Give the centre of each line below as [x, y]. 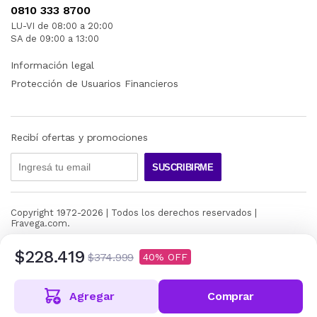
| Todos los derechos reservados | [180, 213]
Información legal [52, 65]
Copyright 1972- [46, 213]
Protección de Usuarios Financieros [94, 84]
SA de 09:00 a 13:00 [55, 39]
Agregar [92, 296]
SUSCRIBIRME [183, 167]
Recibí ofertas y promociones [79, 138]
